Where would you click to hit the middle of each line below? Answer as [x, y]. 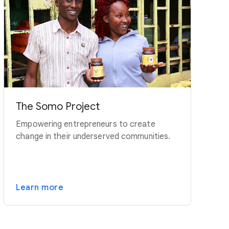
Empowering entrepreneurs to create [86, 124]
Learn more [40, 188]
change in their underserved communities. [93, 137]
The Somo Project [58, 107]
